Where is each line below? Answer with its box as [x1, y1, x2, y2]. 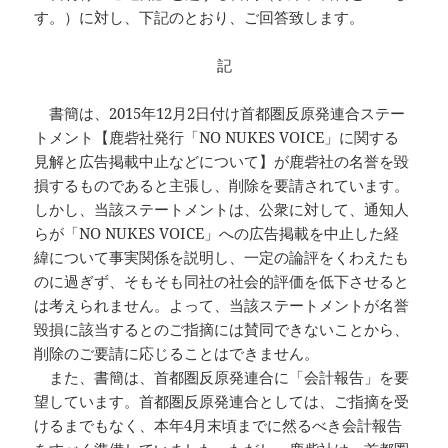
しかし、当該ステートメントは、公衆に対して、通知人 [34, 199, 410, 220]
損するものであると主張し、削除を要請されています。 [34, 175, 410, 196]
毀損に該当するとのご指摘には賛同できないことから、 [34, 319, 410, 340]
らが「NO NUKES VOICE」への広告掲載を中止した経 [34, 223, 400, 244]
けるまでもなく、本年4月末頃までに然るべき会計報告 [34, 415, 403, 436]
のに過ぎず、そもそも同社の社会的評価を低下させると [34, 271, 410, 292]
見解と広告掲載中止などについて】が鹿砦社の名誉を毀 [34, 151, 410, 172]
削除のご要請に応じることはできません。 [34, 343, 320, 364]
